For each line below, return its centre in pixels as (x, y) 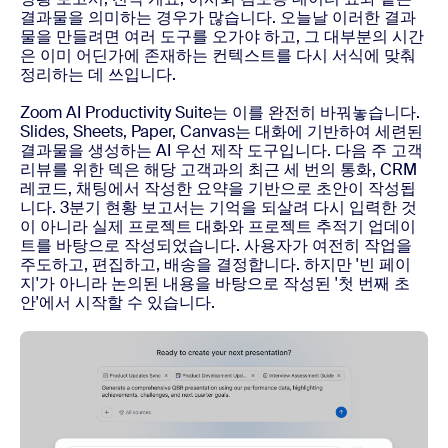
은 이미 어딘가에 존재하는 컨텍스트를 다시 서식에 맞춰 (218, 56)
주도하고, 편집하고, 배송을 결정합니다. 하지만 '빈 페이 (215, 265)
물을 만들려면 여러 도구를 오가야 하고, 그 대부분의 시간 (222, 37)
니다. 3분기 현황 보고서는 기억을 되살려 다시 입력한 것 (218, 208)
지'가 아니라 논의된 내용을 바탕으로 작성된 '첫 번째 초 (215, 284)
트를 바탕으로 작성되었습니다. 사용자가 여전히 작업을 (216, 246)
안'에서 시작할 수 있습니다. (117, 303)
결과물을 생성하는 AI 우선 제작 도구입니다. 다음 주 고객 (221, 151)
